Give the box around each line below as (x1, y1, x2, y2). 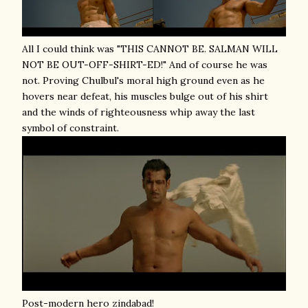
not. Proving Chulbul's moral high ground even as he (22, 74, 265, 87)
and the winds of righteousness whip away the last (22, 106, 255, 118)
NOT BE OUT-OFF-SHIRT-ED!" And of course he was (22, 58, 267, 71)
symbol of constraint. (22, 122, 119, 134)
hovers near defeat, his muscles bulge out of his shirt (22, 90, 268, 102)
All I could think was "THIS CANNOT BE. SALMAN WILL (22, 43, 278, 55)
